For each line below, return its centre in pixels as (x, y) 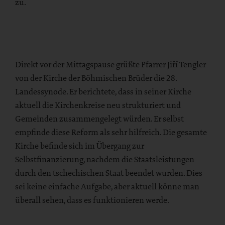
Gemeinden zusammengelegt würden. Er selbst (99, 118)
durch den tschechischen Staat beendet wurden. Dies (109, 173)
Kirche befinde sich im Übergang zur (80, 145)
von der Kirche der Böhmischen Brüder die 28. (96, 78)
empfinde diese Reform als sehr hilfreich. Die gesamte (111, 132)
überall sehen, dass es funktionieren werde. (92, 200)
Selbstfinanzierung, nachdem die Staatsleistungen (105, 159)
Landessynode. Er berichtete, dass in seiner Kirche (103, 91)
